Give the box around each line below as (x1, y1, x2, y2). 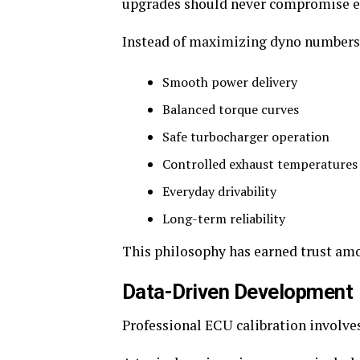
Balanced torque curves (162, 100, 299, 119)
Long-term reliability (162, 210, 285, 228)
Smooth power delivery (162, 73, 297, 92)
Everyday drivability (162, 182, 276, 201)
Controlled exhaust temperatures (162, 155, 358, 174)
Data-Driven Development (122, 280, 354, 305)
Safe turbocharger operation (162, 128, 329, 146)
